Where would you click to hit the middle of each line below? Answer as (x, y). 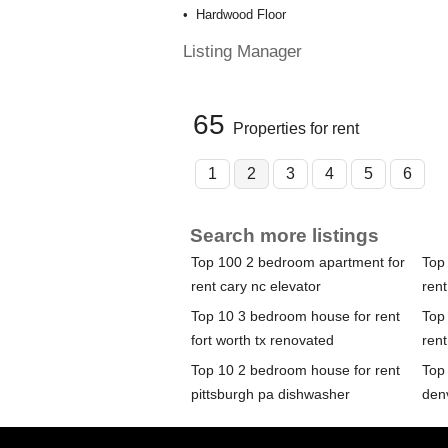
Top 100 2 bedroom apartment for (297, 262)
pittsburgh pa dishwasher (270, 394)
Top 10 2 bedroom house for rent (295, 370)
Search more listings (284, 236)
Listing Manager (242, 51)
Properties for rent (295, 129)
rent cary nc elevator (255, 286)
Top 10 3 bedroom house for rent (295, 316)
